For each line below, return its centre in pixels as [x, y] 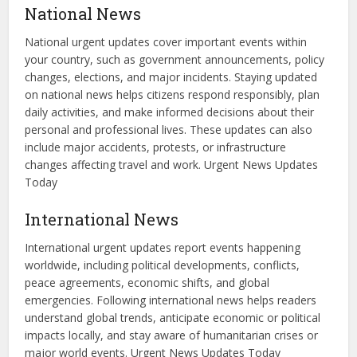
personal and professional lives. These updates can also [169, 130]
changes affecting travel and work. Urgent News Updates [172, 165]
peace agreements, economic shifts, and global [147, 283]
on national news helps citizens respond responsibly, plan [173, 95]
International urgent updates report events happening [163, 248]
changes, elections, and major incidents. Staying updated [171, 77]
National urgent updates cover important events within [166, 42]
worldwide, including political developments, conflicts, [163, 265]
